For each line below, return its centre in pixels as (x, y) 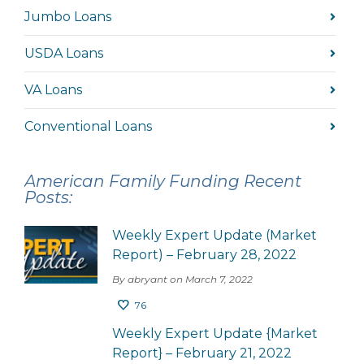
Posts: (48, 197)
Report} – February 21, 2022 (202, 353)
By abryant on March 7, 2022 (182, 279)
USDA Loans (64, 53)
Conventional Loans (88, 126)
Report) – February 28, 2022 (204, 254)
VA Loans (53, 89)
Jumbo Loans (68, 16)
